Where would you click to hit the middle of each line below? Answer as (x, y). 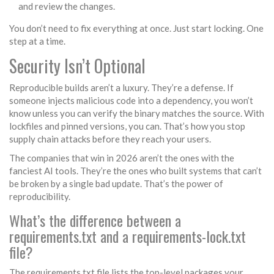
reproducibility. (40, 197)
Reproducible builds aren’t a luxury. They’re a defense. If (121, 88)
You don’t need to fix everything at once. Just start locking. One (136, 28)
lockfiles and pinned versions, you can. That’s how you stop (127, 126)
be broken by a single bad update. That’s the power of (116, 184)
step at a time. (37, 41)
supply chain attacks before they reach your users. (110, 139)
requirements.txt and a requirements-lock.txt (128, 236)
